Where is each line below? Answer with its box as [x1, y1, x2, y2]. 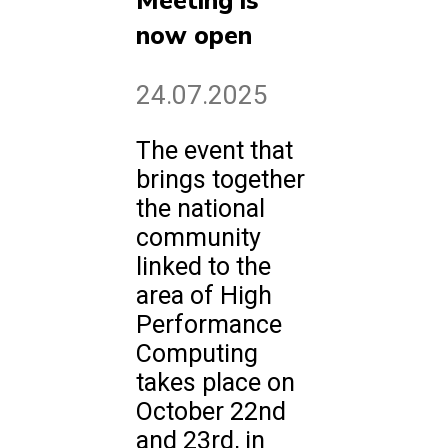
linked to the [136, 252, 271, 282]
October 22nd [136, 397, 286, 427]
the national [136, 194, 265, 224]
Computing [136, 339, 258, 369]
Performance [136, 310, 282, 340]
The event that [136, 136, 293, 166]
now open [136, 18, 252, 53]
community [136, 223, 261, 253]
